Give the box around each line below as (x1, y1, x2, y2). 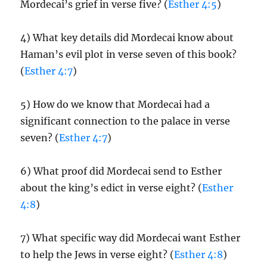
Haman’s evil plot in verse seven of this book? (20, 48, 237, 60)
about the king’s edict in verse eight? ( (20, 182, 203, 194)
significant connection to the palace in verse (20, 115, 231, 127)
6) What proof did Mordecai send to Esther (20, 165, 222, 177)
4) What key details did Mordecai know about (20, 32, 234, 44)
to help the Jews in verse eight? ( (20, 249, 175, 260)
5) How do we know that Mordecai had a (20, 98, 210, 110)
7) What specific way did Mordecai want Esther (20, 232, 241, 244)
